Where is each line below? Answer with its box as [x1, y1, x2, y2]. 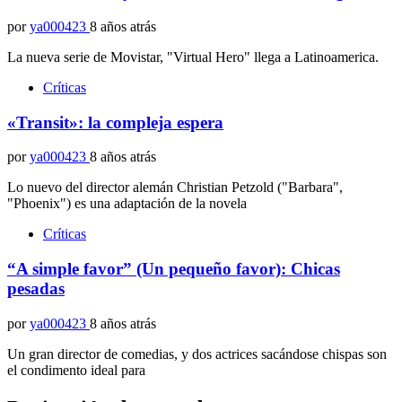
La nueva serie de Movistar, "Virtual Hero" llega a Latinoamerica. [7, 48, 379, 65]
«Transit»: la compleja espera [7, 112, 223, 132]
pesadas [7, 279, 65, 299]
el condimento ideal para [7, 362, 145, 378]
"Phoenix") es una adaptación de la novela [7, 196, 247, 212]
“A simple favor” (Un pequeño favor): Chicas [7, 259, 340, 279]
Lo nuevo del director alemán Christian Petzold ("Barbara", [7, 179, 343, 196]
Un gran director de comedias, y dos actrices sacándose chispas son [7, 345, 387, 362]
